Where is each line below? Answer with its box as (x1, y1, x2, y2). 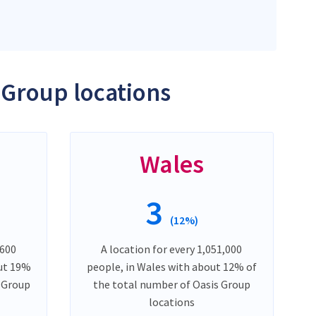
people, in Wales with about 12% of (86, 259, 257, 274)
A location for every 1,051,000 (101, 241, 243, 256)
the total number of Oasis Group (92, 276, 250, 291)
